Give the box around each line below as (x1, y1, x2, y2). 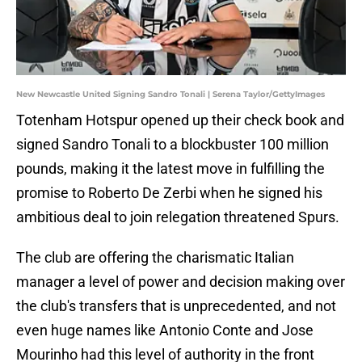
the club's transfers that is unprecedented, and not (16, 297, 336, 315)
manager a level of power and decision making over (16, 273, 345, 291)
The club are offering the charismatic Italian (16, 249, 294, 267)
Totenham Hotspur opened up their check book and (16, 112, 344, 129)
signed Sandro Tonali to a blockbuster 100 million (16, 136, 329, 154)
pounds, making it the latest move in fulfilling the (16, 160, 325, 178)
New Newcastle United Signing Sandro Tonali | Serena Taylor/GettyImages (16, 89, 325, 100)
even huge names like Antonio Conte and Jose (16, 322, 314, 339)
